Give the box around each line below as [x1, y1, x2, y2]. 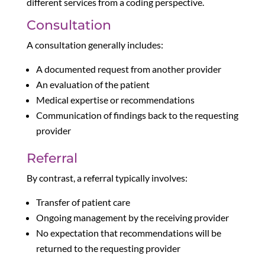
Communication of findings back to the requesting [35, 109, 238, 121]
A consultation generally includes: [26, 39, 163, 51]
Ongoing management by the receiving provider [35, 212, 229, 224]
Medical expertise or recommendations [35, 94, 195, 106]
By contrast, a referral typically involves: [26, 172, 188, 184]
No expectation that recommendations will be [35, 227, 221, 239]
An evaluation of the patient [35, 79, 150, 91]
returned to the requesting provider [35, 243, 180, 254]
